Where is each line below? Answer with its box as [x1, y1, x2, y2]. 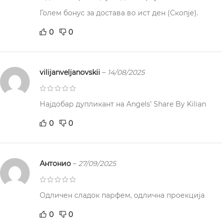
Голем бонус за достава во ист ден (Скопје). [40, 8, 198, 18]
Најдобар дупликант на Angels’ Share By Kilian [40, 100, 206, 109]
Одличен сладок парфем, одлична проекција [40, 191, 205, 200]
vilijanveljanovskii [40, 68, 102, 77]
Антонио [40, 159, 73, 168]
